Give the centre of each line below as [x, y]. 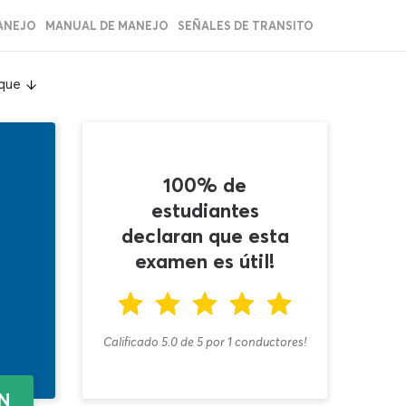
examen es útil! [205, 261]
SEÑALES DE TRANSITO [246, 25]
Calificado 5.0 [140, 341]
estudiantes [205, 210]
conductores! [269, 341]
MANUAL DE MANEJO [107, 25]
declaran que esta [205, 235]
